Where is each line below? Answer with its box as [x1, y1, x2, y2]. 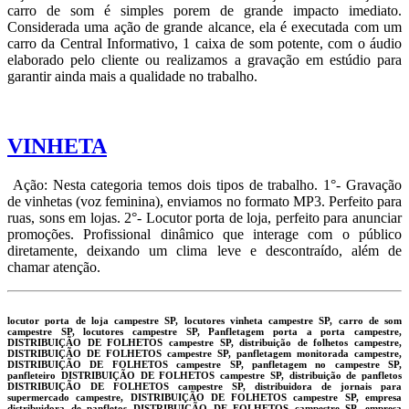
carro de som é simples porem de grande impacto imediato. [7, 3, 402, 19]
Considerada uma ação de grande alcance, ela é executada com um [7, 19, 402, 36]
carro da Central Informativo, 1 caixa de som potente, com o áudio [7, 36, 402, 52]
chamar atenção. [7, 259, 100, 276]
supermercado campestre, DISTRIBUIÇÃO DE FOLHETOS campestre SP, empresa [7, 392, 402, 404]
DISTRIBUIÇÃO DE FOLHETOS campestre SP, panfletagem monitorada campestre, [7, 348, 402, 360]
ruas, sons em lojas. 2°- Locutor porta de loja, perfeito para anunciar [7, 210, 402, 226]
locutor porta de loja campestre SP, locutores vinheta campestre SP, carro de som [7, 315, 402, 327]
